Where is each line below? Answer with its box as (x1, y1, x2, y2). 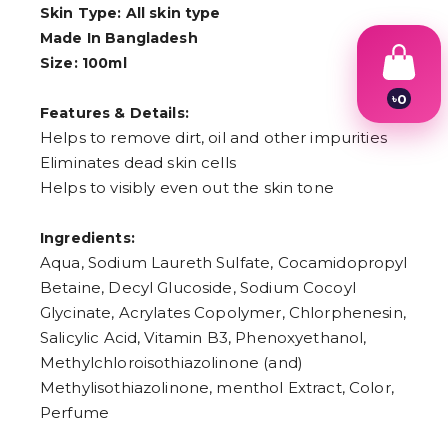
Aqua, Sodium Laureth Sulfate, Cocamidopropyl (40, 253, 408, 273)
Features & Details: (40, 104, 189, 123)
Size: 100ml (40, 54, 127, 73)
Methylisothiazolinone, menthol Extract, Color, (40, 378, 394, 398)
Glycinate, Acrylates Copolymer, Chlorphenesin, (40, 303, 406, 323)
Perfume (40, 403, 110, 423)
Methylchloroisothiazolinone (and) (40, 353, 303, 373)
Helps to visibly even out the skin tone (40, 178, 334, 198)
